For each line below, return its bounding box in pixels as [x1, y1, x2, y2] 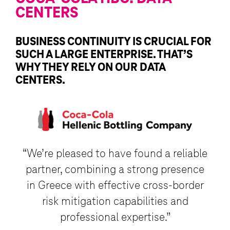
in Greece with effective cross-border [26, 180, 204, 192]
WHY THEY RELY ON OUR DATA [15, 62, 165, 74]
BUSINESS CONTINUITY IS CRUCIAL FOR [15, 36, 212, 48]
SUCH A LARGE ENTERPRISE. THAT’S [15, 49, 193, 61]
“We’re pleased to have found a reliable [23, 148, 207, 160]
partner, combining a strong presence [26, 164, 204, 176]
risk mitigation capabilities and [42, 196, 188, 208]
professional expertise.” [60, 212, 170, 224]
